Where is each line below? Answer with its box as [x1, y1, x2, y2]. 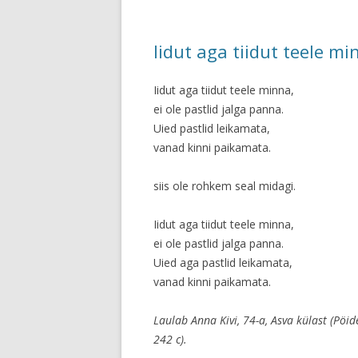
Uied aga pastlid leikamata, [153, 255, 292, 270]
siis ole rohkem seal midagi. [153, 178, 296, 193]
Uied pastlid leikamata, [153, 121, 270, 136]
